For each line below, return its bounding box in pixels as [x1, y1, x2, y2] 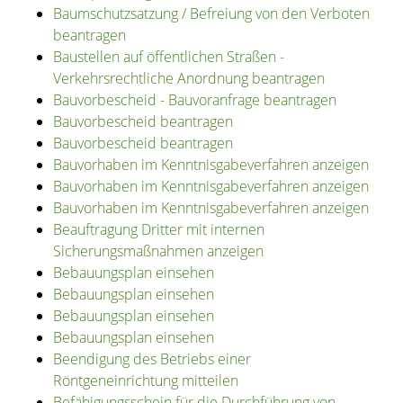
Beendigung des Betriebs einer [52, 349, 251, 370]
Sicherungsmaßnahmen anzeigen [52, 241, 264, 262]
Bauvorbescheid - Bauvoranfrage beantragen [52, 90, 336, 111]
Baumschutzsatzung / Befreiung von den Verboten [52, 4, 370, 24]
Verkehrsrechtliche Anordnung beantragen [52, 68, 325, 89]
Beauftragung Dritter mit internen [52, 219, 264, 240]
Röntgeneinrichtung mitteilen [52, 371, 238, 391]
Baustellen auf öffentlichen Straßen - [52, 47, 284, 67]
